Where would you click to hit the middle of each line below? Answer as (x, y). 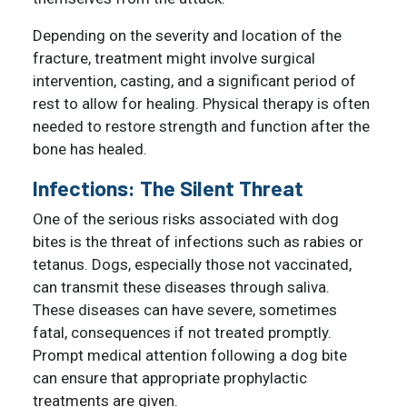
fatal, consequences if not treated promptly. (182, 332)
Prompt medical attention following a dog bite (190, 355)
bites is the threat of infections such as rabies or (198, 241)
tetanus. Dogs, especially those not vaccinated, (192, 264)
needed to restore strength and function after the (201, 126)
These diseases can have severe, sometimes (185, 309)
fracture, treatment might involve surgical (174, 58)
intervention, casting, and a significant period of (194, 80)
